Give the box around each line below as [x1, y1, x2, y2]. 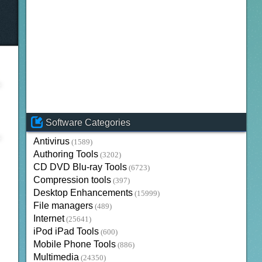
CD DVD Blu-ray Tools [33, 162, 127, 173]
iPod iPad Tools [33, 226, 99, 237]
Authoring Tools [33, 149, 98, 160]
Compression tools [33, 175, 111, 185]
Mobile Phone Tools [33, 239, 116, 250]
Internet [33, 213, 64, 224]
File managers [33, 201, 93, 211]
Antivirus [33, 136, 70, 147]
